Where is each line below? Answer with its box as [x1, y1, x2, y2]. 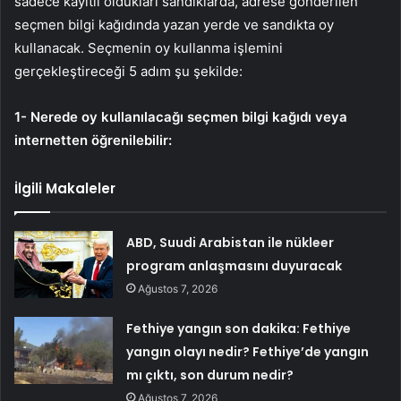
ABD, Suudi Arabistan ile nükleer [126, 233, 335, 252]
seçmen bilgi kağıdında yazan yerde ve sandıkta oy [14, 15, 334, 33]
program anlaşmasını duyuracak [126, 256, 343, 275]
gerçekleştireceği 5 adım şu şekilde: [14, 62, 243, 80]
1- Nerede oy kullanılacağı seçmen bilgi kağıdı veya [14, 107, 347, 125]
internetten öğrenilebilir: [14, 131, 172, 149]
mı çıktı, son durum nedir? [126, 365, 294, 384]
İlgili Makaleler [14, 178, 115, 198]
